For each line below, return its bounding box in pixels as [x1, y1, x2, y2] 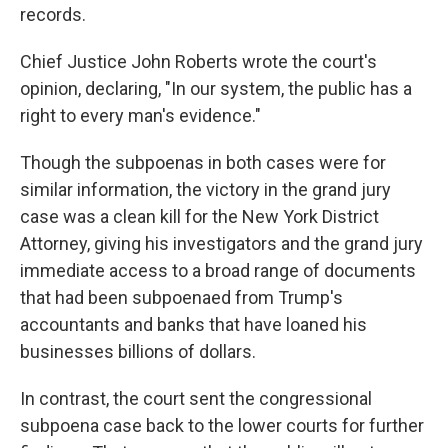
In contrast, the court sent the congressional [20, 388, 372, 410]
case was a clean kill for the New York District [20, 206, 379, 228]
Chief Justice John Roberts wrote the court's [20, 51, 377, 73]
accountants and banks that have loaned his [20, 314, 367, 336]
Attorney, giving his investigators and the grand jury [20, 233, 423, 255]
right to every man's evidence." [20, 105, 261, 127]
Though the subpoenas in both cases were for [20, 152, 386, 174]
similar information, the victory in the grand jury [20, 179, 391, 201]
